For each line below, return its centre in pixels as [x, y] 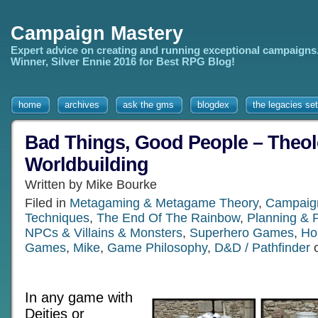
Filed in [47, 203]
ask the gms [148, 105]
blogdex [213, 105]
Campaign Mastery [97, 33]
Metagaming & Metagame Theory [164, 203]
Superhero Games [242, 233]
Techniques [57, 218]
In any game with [79, 297]
